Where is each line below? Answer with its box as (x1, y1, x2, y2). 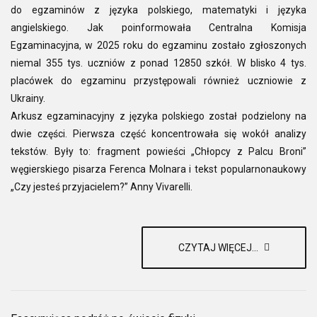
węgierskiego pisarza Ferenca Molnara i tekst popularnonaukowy (11, 163, 306, 175)
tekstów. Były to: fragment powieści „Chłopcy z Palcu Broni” (11, 145, 306, 157)
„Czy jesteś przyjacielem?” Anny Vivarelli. (11, 180, 192, 192)
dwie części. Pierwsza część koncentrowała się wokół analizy (11, 127, 306, 139)
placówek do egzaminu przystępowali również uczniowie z (11, 74, 306, 86)
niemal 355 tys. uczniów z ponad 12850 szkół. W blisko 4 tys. (11, 57, 306, 69)
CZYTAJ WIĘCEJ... (178, 241, 260, 253)
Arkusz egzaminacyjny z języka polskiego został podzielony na (11, 110, 306, 122)
